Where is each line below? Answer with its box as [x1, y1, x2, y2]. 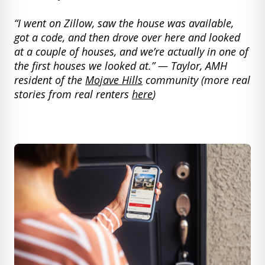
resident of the [14, 72, 85, 87]
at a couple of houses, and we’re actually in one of [14, 44, 248, 59]
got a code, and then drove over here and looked [14, 30, 240, 44]
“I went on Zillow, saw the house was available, [14, 15, 234, 30]
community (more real [143, 72, 250, 87]
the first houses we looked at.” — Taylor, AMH [14, 58, 227, 73]
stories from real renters [14, 86, 132, 101]
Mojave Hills [85, 72, 143, 87]
